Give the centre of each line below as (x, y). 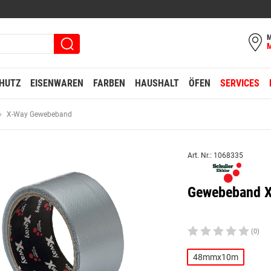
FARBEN (109, 83)
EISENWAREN (57, 83)
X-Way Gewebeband (39, 114)
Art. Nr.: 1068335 (216, 155)
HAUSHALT (157, 83)
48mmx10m (216, 257)
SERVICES (240, 83)
